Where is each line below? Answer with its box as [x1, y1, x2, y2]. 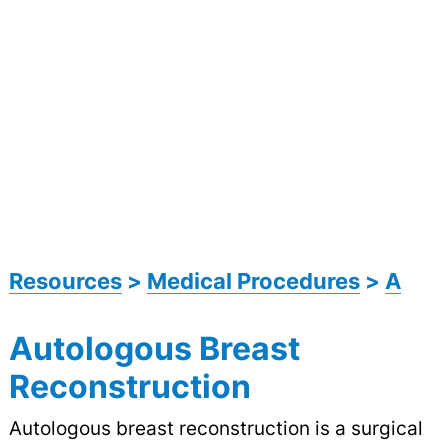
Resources [8, 267, 122, 294]
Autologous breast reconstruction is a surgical [8, 415, 423, 440]
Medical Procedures [146, 267, 360, 294]
